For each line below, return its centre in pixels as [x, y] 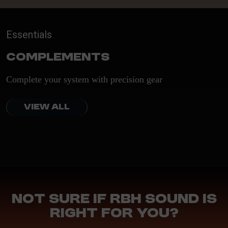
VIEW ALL [47, 107]
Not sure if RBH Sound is [114, 199]
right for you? [114, 214]
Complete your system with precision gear [84, 79]
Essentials [29, 35]
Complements [58, 58]
